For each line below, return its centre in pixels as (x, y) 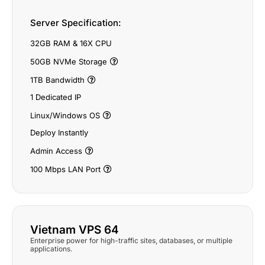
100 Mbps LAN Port (65, 169)
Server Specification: (76, 23)
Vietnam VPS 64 (75, 230)
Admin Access (56, 151)
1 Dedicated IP (56, 97)
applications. (51, 249)
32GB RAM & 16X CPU (71, 43)
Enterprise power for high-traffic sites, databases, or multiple (131, 240)
